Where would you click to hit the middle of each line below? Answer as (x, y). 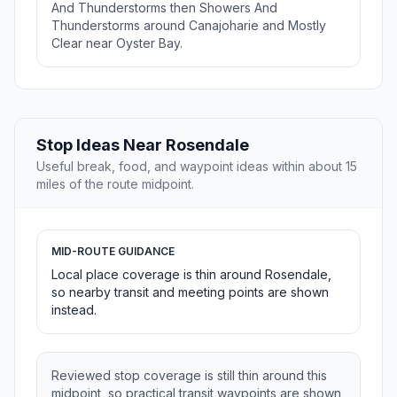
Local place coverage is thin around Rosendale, (191, 275)
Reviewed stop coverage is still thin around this (189, 376)
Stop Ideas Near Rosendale (143, 145)
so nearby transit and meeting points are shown (190, 292)
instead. (74, 310)
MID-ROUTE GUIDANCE (113, 252)
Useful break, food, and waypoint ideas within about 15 (197, 167)
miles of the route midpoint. (115, 184)
